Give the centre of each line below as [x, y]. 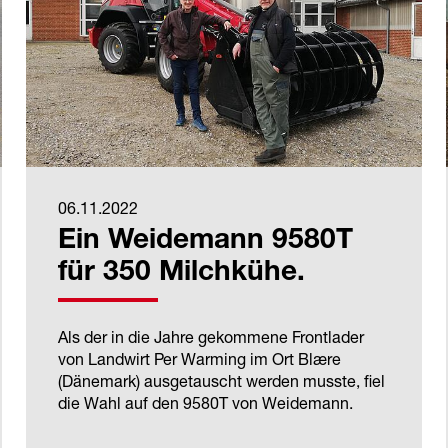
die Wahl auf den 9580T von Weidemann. [205, 403]
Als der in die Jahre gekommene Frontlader [211, 337]
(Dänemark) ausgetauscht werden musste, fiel [221, 381]
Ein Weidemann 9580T [205, 242]
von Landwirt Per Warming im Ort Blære [199, 359]
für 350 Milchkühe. [181, 274]
